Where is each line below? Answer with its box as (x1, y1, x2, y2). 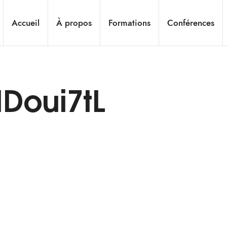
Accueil (12, 17, 40, 29)
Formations (108, 17, 151, 29)
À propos (56, 17, 92, 29)
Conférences (167, 17, 215, 29)
